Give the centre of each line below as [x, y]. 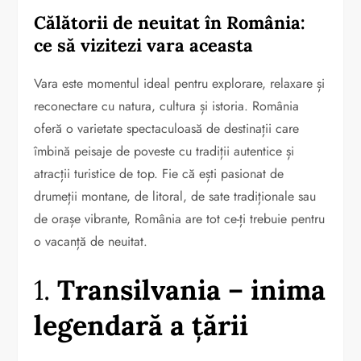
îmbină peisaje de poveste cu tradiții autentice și [164, 151]
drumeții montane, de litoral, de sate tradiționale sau [175, 196]
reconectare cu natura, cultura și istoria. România [167, 106]
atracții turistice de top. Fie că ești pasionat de [159, 173]
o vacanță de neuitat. [91, 241]
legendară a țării [141, 325]
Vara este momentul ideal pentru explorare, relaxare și [180, 83]
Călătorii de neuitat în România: [170, 22]
